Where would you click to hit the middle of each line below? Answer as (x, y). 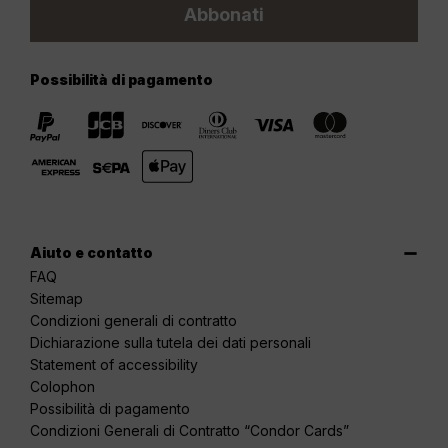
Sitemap (56, 299)
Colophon (62, 387)
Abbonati (224, 15)
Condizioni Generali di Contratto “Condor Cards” (189, 431)
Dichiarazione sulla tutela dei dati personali (170, 343)
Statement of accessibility (114, 365)
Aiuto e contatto (91, 253)
